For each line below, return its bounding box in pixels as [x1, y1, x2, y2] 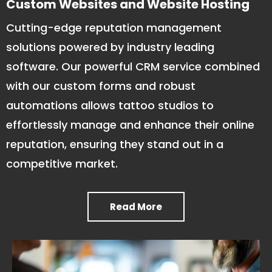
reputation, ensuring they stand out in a [6, 136, 223, 152]
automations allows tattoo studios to [6, 97, 214, 113]
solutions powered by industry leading [6, 39, 214, 55]
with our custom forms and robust [6, 78, 195, 93]
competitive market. [6, 155, 118, 171]
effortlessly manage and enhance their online [6, 117, 254, 132]
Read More [110, 200, 162, 213]
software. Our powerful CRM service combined [6, 58, 260, 74]
